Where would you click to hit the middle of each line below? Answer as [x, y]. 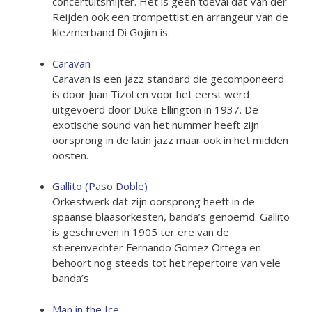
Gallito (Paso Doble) [100, 186]
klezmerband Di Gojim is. [111, 32]
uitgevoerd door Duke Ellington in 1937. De [155, 109]
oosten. [70, 155]
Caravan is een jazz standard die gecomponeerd [168, 78]
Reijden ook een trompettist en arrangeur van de [170, 17]
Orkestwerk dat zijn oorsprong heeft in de [154, 201]
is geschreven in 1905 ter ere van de [141, 232]
